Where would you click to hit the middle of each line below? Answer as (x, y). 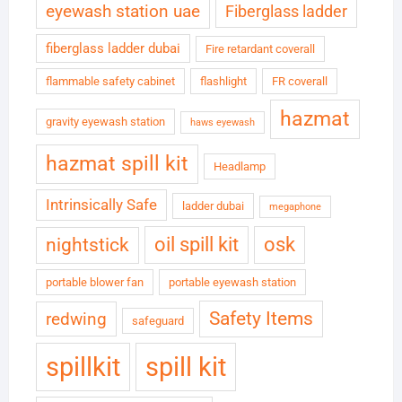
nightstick (87, 245)
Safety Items (261, 319)
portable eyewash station (232, 283)
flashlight (223, 82)
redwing (76, 319)
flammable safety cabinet (110, 82)
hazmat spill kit (117, 164)
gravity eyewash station (105, 122)
